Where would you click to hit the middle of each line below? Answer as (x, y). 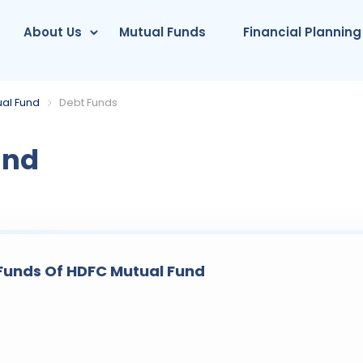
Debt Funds (89, 102)
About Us (53, 32)
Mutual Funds (163, 32)
